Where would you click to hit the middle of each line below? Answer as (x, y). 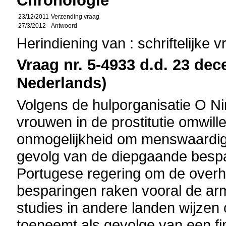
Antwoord (64, 26)
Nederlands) (62, 83)
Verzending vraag (75, 17)
